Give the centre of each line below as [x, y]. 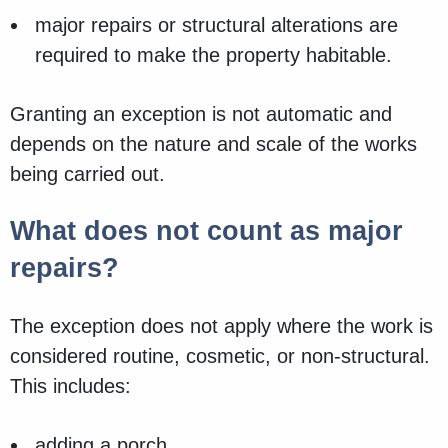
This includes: [70, 386]
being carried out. [90, 174]
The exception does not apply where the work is [221, 326]
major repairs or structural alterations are [216, 25]
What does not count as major [206, 231]
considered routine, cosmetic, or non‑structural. [220, 356]
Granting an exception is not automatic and [201, 114]
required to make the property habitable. [213, 55]
